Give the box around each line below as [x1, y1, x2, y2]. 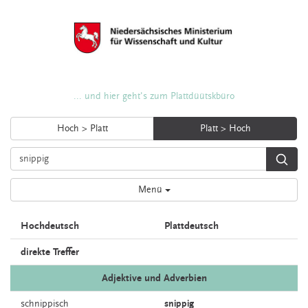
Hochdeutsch [21, 220, 79, 232]
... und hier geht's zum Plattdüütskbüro [74, 91, 234, 102]
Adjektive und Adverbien [101, 272, 207, 284]
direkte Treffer [21, 246, 79, 258]
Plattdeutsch [164, 220, 219, 232]
